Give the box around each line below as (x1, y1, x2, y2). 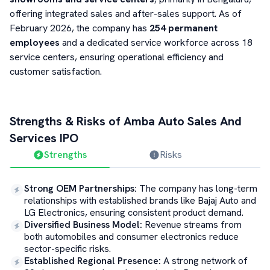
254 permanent (149, 22, 218, 34)
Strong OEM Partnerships (24, 182, 134, 195)
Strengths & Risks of (10, 113, 124, 129)
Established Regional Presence (24, 254, 159, 267)
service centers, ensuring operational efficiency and (10, 51, 224, 63)
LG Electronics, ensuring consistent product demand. (24, 206, 243, 219)
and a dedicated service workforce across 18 (60, 36, 253, 49)
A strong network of (163, 254, 248, 267)
